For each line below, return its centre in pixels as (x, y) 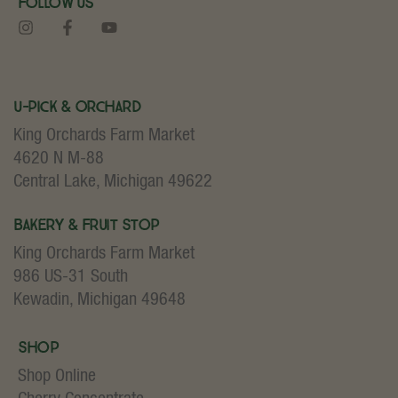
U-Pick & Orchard (77, 106)
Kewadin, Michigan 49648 (99, 300)
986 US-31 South (71, 277)
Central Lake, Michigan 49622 (113, 182)
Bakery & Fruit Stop (86, 224)
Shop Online (57, 376)
